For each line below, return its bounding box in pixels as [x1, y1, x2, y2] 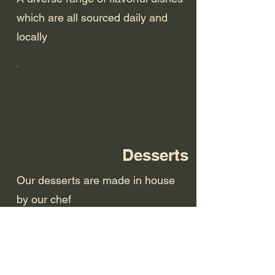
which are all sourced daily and [16, 11, 168, 25]
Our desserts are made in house [16, 174, 175, 187]
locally [16, 30, 47, 44]
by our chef [16, 193, 71, 206]
